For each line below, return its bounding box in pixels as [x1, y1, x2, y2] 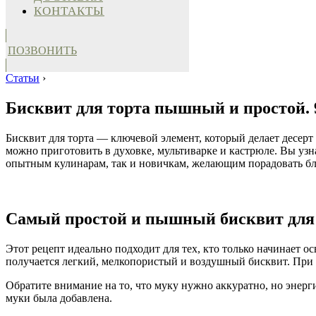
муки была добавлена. [6, 291, 112, 304]
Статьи [6, 72, 39, 84]
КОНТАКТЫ [34, 4, 104, 18]
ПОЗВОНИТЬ [8, 44, 77, 56]
